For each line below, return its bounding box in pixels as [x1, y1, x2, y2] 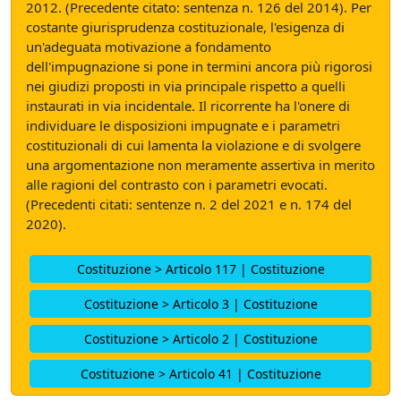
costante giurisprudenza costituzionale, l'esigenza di [26, 18, 345, 36]
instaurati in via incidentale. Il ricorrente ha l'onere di [26, 97, 350, 115]
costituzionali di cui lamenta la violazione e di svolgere [26, 136, 361, 154]
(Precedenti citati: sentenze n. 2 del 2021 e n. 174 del [26, 195, 352, 213]
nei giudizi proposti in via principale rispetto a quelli [26, 77, 346, 95]
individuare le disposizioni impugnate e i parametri [26, 116, 340, 134]
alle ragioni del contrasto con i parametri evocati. [26, 175, 328, 193]
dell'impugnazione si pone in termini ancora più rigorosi [26, 57, 372, 75]
